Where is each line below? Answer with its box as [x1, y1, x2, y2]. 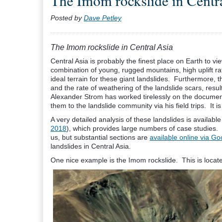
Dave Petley [84, 14, 121, 22]
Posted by [51, 14, 84, 22]
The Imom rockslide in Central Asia [51, 43, 173, 52]
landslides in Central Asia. [51, 142, 131, 150]
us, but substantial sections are [51, 133, 150, 141]
